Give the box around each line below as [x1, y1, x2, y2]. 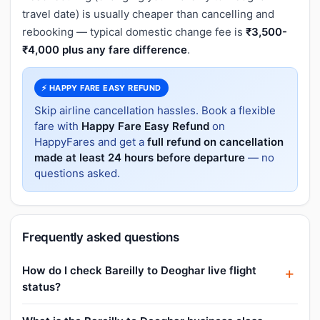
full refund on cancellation [147, 134, 284, 149]
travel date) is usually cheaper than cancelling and [22, 6, 274, 21]
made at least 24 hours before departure [34, 150, 245, 164]
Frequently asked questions [22, 229, 179, 244]
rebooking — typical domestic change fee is [22, 24, 246, 39]
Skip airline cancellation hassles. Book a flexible [34, 103, 276, 117]
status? [22, 279, 61, 294]
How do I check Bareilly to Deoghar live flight [22, 263, 256, 277]
